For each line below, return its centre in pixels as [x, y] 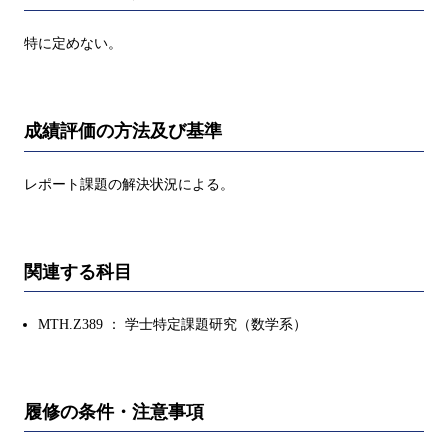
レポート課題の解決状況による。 [129, 184]
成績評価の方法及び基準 [123, 131]
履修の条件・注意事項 [114, 411]
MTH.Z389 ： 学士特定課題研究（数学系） [172, 324]
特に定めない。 [73, 44]
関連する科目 [78, 271]
